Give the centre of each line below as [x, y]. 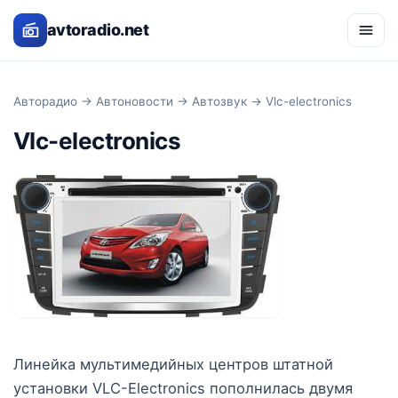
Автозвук [219, 101]
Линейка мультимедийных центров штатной [173, 364]
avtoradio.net [98, 30]
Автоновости [135, 101]
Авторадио [45, 101]
